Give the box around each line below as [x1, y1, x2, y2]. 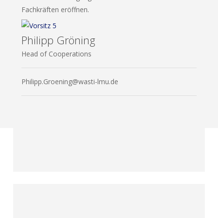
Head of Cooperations [21, 49, 91, 58]
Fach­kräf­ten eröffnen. [21, 4, 89, 14]
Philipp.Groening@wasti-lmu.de [21, 76, 118, 86]
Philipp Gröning [21, 32, 95, 47]
